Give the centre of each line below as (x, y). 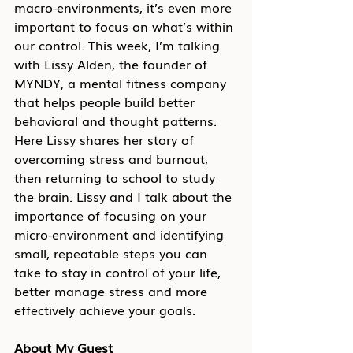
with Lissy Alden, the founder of (113, 64)
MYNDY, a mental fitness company (122, 83)
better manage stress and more (113, 291)
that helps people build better (106, 102)
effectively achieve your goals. (105, 310)
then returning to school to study (117, 177)
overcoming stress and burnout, (113, 158)
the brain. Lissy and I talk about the (125, 196)
